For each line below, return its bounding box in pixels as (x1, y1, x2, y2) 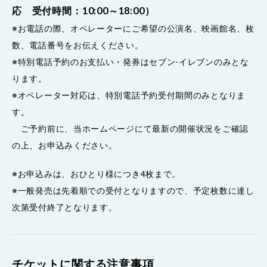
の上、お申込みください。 (12, 139, 117, 150)
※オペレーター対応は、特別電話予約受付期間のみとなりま (12, 89, 246, 100)
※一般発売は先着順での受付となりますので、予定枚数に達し (12, 185, 254, 195)
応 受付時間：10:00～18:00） (12, 4, 155, 16)
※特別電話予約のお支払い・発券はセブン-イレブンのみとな (12, 56, 249, 67)
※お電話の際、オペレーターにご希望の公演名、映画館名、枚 (12, 23, 254, 33)
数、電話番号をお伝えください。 (12, 39, 144, 50)
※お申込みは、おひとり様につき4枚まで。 (12, 168, 181, 179)
